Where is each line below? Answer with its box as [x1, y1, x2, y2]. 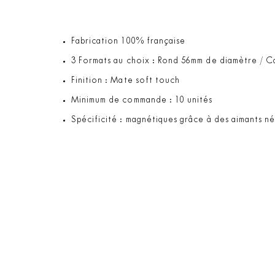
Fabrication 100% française [71, 37, 186, 45]
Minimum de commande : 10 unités [71, 96, 213, 104]
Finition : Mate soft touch [71, 76, 180, 85]
